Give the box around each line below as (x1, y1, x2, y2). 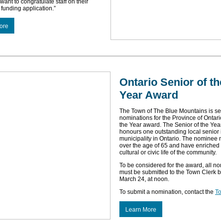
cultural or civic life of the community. (119, 149, 217, 156)
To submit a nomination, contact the (119, 188, 215, 195)
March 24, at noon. (119, 176, 169, 183)
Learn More (125, 206, 156, 213)
